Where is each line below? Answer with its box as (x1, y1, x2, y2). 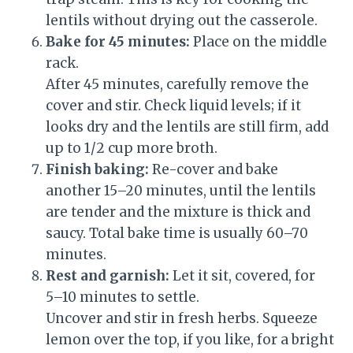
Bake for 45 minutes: (46, 33, 190, 51)
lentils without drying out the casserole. (46, 12, 318, 30)
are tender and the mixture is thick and (46, 203, 310, 221)
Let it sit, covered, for (169, 267, 315, 285)
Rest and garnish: (46, 267, 169, 285)
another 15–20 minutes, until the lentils (46, 182, 316, 200)
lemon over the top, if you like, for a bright (46, 331, 334, 349)
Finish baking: (46, 161, 149, 179)
